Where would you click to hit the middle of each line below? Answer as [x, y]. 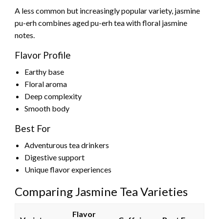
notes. [25, 35]
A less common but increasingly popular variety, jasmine [107, 11]
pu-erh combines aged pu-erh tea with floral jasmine [101, 23]
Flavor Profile [43, 55]
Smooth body [47, 109]
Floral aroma [46, 84]
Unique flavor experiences [68, 170]
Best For [33, 129]
